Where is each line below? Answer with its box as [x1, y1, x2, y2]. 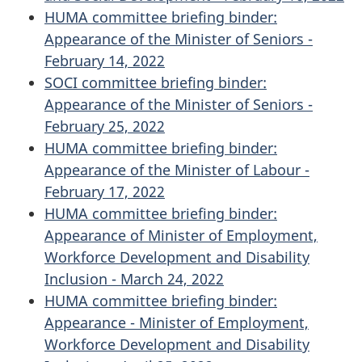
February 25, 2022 [44, 116, 165, 136]
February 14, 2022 [44, 50, 165, 70]
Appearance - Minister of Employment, [44, 312, 309, 332]
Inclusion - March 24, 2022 [44, 268, 224, 288]
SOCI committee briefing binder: [44, 72, 267, 92]
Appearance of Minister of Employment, [44, 225, 318, 245]
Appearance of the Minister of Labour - [44, 159, 309, 179]
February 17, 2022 [44, 181, 165, 201]
